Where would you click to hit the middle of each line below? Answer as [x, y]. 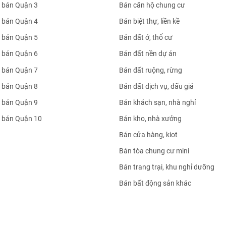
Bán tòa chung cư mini [154, 151]
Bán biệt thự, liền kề [149, 21]
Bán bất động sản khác [155, 183]
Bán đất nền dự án [148, 54]
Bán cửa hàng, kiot [148, 135]
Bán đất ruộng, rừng [151, 70]
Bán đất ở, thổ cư [146, 38]
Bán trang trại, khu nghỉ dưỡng [167, 167]
